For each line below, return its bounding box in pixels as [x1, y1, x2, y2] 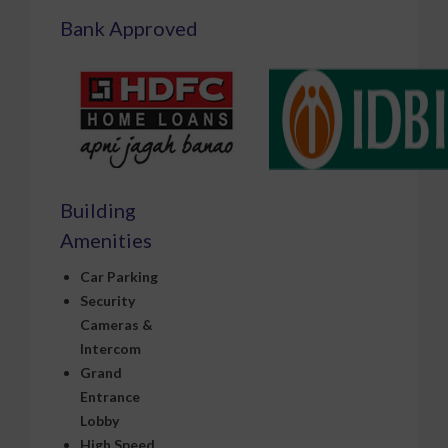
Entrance [80, 381, 140, 399]
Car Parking [80, 261, 158, 279]
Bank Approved [60, 9, 198, 34]
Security [80, 285, 135, 303]
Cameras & [80, 309, 153, 327]
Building [60, 191, 136, 216]
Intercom [80, 333, 141, 351]
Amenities [60, 221, 152, 246]
